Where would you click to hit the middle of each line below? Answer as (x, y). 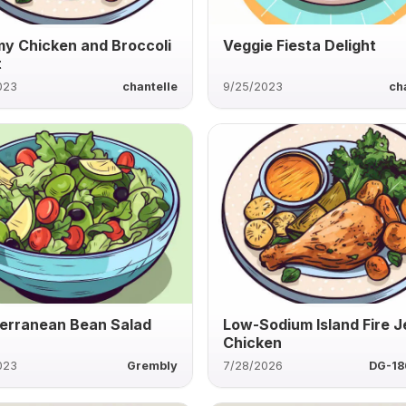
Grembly (153, 365)
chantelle (150, 86)
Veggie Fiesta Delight (300, 45)
